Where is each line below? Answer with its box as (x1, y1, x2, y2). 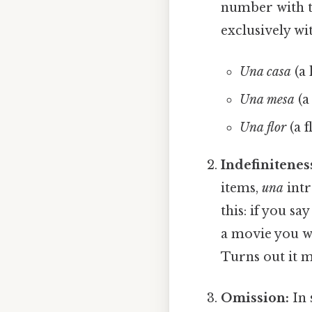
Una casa (239, 63, 291, 79)
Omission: (221, 290, 290, 306)
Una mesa (239, 91, 295, 107)
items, (221, 180, 263, 196)
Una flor (239, 119, 286, 135)
